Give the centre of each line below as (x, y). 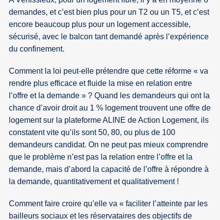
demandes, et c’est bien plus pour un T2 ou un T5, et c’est (109, 12)
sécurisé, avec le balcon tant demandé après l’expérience (109, 37)
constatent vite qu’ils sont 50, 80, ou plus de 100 (92, 133)
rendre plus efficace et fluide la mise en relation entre (101, 83)
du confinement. (37, 49)
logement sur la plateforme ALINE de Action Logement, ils (109, 120)
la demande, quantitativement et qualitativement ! (94, 182)
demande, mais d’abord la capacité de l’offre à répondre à (109, 169)
